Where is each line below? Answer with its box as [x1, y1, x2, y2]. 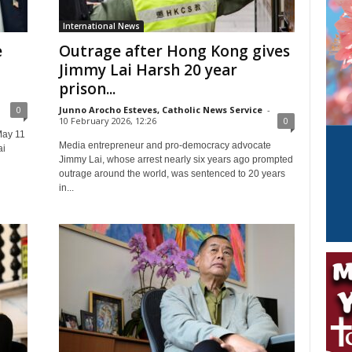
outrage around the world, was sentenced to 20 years [58, 168, 285, 179]
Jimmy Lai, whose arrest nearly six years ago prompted [58, 154, 293, 165]
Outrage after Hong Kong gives [58, 41, 290, 61]
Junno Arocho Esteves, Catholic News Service [58, 104, 262, 115]
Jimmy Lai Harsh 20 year [58, 60, 237, 80]
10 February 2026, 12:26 [58, 115, 156, 126]
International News [62, 20, 140, 31]
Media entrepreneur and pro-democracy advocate [58, 140, 271, 151]
